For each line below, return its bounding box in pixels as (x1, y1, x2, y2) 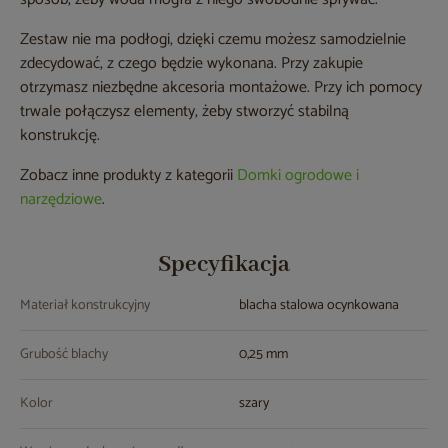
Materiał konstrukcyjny (20, 294, 150, 318)
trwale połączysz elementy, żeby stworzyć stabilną (20, 98, 349, 126)
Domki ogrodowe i (237, 162, 359, 190)
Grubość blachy (20, 343, 108, 367)
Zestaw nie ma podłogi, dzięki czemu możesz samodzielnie (20, 26, 406, 54)
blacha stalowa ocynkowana (239, 294, 399, 318)
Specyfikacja (158, 250, 290, 280)
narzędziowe (20, 186, 102, 214)
